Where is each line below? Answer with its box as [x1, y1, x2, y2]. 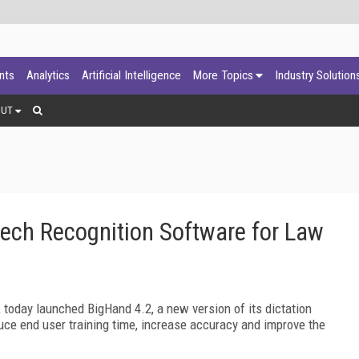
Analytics [26, 68, 70, 83]
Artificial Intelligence [82, 68, 181, 83]
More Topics [193, 68, 253, 83]
